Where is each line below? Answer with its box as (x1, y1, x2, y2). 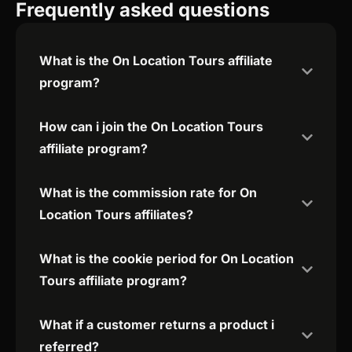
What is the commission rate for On (39, 185, 257, 201)
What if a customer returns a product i (39, 317, 274, 333)
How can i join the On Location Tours (39, 119, 263, 135)
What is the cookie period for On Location (39, 251, 294, 267)
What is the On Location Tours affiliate (39, 53, 273, 69)
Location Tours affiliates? (39, 207, 193, 223)
